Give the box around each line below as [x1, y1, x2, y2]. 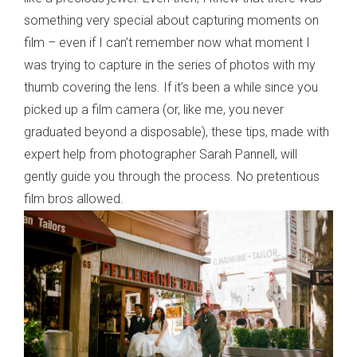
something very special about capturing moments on [24, 13, 319, 29]
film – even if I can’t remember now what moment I [24, 35, 310, 51]
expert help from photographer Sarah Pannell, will [24, 147, 297, 163]
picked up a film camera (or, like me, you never [24, 102, 284, 118]
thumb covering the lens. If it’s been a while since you [24, 80, 318, 96]
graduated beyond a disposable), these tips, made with [24, 124, 329, 140]
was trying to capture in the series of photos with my [24, 57, 316, 73]
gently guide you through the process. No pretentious [24, 169, 320, 185]
